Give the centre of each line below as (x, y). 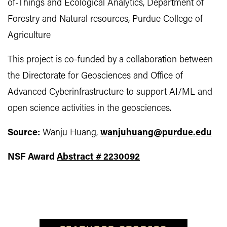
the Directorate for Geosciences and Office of (95, 76)
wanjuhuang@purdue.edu (156, 133)
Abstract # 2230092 (98, 157)
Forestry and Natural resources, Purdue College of (105, 20)
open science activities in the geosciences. (89, 109)
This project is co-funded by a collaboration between (110, 60)
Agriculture (29, 36)
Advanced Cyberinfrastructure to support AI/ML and (110, 92)
